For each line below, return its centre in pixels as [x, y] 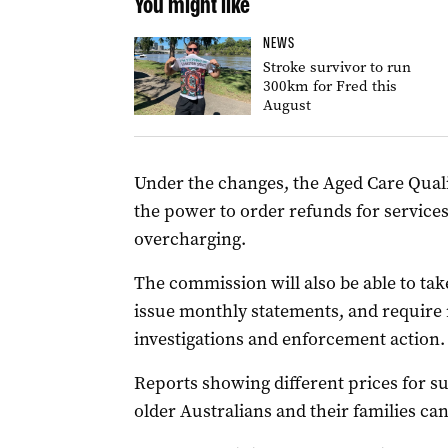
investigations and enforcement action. [289, 339]
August [286, 105]
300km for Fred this [329, 86]
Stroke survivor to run [336, 67]
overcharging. [189, 239]
